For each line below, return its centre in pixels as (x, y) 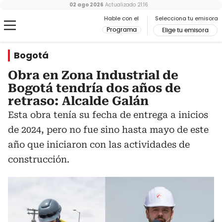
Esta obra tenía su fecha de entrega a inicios (108, 115)
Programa (122, 30)
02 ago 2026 (86, 5)
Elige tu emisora (185, 30)
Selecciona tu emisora (187, 18)
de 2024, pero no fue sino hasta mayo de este (108, 130)
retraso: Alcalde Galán (78, 101)
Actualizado (119, 5)
